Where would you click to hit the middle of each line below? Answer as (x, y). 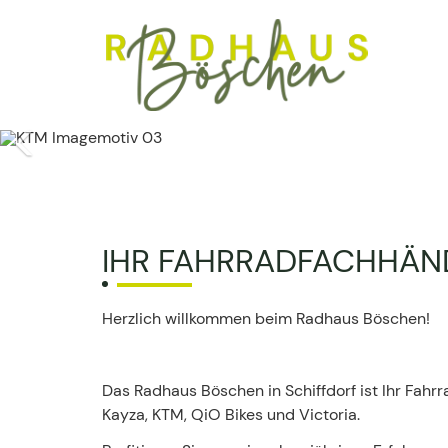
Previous (138, 144)
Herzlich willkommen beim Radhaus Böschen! (266, 318)
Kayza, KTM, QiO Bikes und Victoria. (231, 414)
